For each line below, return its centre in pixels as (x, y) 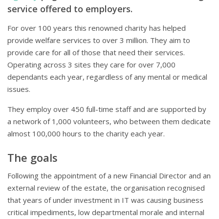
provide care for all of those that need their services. (96, 53)
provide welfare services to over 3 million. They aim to (99, 40)
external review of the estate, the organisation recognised (106, 188)
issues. (19, 89)
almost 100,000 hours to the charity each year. (86, 134)
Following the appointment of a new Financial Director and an (109, 176)
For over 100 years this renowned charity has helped (97, 28)
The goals (33, 158)
